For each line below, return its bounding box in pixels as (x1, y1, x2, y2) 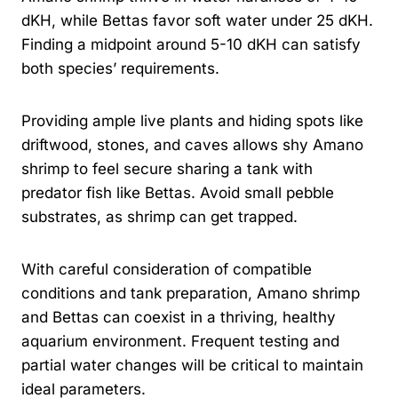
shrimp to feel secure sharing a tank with (21, 159, 313, 178)
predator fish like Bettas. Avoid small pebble (21, 183, 334, 202)
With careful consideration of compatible (21, 259, 312, 278)
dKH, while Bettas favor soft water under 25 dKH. (21, 11, 373, 29)
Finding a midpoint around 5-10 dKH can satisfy (21, 35, 361, 53)
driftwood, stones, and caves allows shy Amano (21, 135, 363, 154)
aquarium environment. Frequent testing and (21, 331, 339, 350)
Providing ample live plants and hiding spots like (21, 111, 363, 130)
